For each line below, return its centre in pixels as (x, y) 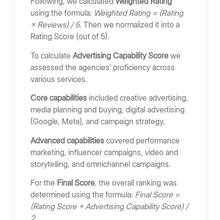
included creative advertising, (137, 98)
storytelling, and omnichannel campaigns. (101, 164)
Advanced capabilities (67, 140)
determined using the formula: (83, 194)
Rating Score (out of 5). (70, 37)
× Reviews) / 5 (55, 25)
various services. (60, 79)
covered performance (142, 140)
